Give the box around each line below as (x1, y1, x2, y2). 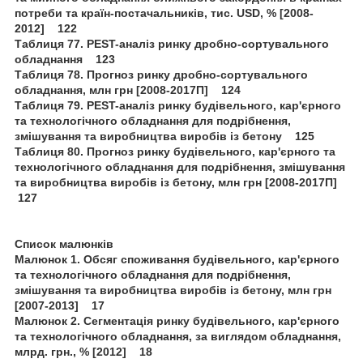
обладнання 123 (15, 52, 115, 66)
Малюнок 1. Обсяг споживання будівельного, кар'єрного (15, 252, 340, 266)
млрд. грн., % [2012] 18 (15, 344, 152, 358)
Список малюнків (15, 237, 113, 250)
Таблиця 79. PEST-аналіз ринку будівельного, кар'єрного (15, 98, 341, 112)
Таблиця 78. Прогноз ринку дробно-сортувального (15, 67, 308, 81)
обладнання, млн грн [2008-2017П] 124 (15, 83, 241, 96)
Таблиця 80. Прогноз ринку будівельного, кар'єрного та (15, 144, 335, 158)
